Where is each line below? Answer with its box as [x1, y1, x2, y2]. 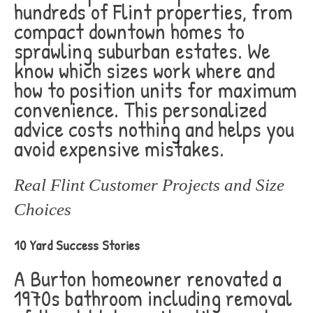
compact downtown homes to [14, 16, 245, 46]
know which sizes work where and [14, 55, 275, 85]
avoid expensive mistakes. [14, 133, 224, 163]
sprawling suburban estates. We [14, 36, 270, 66]
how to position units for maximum [14, 75, 297, 105]
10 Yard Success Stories [14, 235, 140, 254]
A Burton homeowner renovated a [14, 263, 282, 293]
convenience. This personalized [14, 94, 266, 124]
